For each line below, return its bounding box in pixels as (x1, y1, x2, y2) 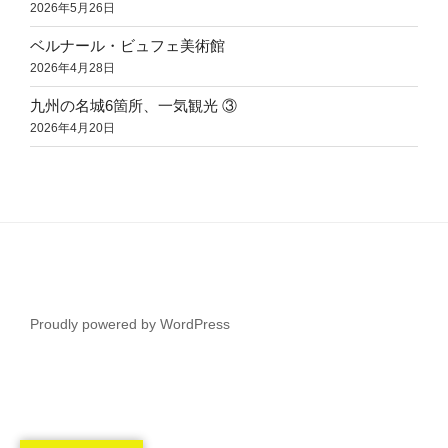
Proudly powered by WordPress (30, 315, 230, 332)
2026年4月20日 (30, 121, 115, 136)
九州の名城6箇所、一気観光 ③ (30, 97, 237, 115)
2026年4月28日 (30, 61, 115, 76)
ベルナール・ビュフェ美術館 (30, 37, 225, 55)
